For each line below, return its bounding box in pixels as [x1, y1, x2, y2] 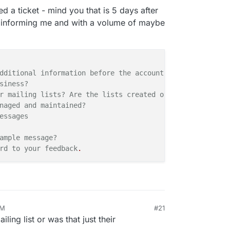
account [135, 69, 164, 78]
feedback [45, 144, 78, 153]
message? [24, 133, 57, 142]
